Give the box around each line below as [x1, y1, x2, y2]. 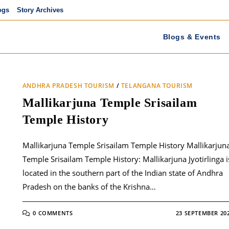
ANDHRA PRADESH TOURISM [22, 81, 115, 90]
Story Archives [17, 6, 63, 14]
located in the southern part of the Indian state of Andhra [22, 168, 223, 178]
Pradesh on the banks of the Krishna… [22, 181, 156, 192]
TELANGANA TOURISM [121, 81, 193, 90]
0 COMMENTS [33, 209, 73, 217]
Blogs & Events [163, 33, 221, 41]
